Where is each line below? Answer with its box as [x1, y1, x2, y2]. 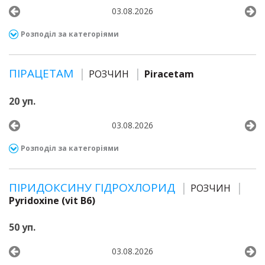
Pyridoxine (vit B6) [9, 194, 95, 207]
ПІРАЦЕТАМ [9, 66, 76, 81]
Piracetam [144, 67, 194, 80]
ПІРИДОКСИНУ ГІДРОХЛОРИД [9, 180, 178, 195]
